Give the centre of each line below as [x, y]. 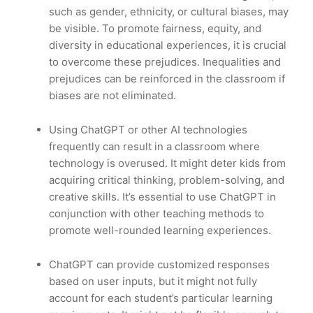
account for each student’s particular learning [161, 298]
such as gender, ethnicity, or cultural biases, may [169, 12]
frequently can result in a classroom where [154, 147]
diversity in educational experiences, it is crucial [168, 45]
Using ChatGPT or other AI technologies [148, 130]
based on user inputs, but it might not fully [153, 282]
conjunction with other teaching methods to [156, 214]
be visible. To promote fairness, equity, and [155, 29]
